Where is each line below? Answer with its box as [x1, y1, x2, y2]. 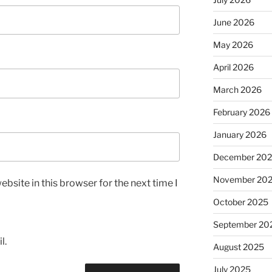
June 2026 [212, 17, 254, 28]
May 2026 [212, 39, 253, 50]
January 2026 [212, 129, 267, 140]
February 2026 [212, 107, 270, 118]
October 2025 [212, 197, 268, 208]
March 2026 [212, 84, 262, 95]
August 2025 [212, 242, 264, 253]
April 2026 [212, 62, 254, 73]
